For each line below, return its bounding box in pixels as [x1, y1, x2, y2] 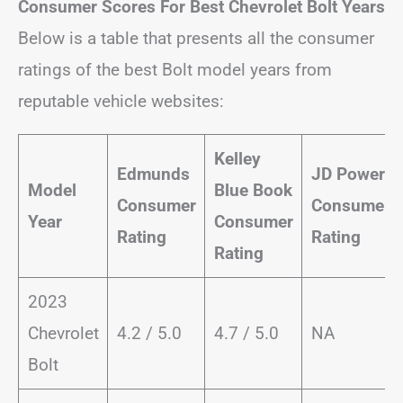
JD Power [310, 164, 385, 184]
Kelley [213, 148, 261, 169]
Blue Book [213, 180, 292, 201]
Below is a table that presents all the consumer [18, 28, 374, 49]
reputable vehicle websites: [18, 91, 224, 112]
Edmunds [116, 164, 194, 184]
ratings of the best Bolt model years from [18, 59, 332, 80]
